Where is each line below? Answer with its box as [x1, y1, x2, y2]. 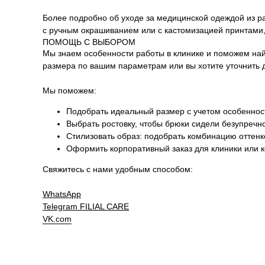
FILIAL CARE [80, 201, 129, 211]
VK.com [43, 214, 72, 224]
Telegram [43, 201, 80, 211]
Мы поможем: [43, 85, 96, 95]
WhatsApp [43, 189, 81, 199]
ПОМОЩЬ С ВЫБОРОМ [43, 37, 135, 47]
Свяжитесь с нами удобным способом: [43, 164, 193, 174]
